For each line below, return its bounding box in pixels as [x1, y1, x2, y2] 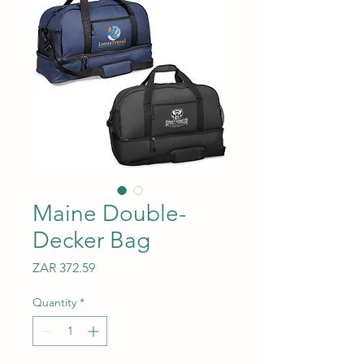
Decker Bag [32, 226, 150, 253]
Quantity [32, 294, 76, 310]
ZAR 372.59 [32, 259, 95, 275]
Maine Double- [32, 199, 186, 227]
